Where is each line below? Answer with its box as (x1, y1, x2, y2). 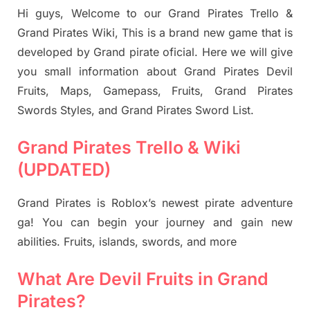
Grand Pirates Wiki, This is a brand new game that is (17, 25, 293, 39)
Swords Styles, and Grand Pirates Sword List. (17, 102, 254, 117)
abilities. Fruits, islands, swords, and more (17, 234, 237, 248)
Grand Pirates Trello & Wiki (17, 136, 241, 158)
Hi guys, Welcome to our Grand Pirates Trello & (17, 6, 293, 20)
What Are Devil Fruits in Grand (17, 268, 268, 289)
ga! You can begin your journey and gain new (17, 215, 293, 229)
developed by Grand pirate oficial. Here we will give (17, 44, 293, 59)
